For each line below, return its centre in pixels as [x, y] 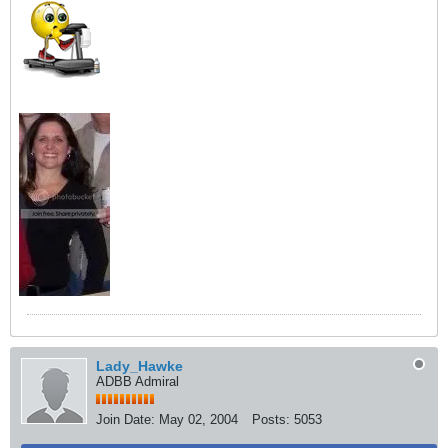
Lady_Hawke [139, 365]
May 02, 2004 [198, 419]
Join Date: [125, 419]
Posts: [271, 419]
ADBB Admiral [137, 381]
